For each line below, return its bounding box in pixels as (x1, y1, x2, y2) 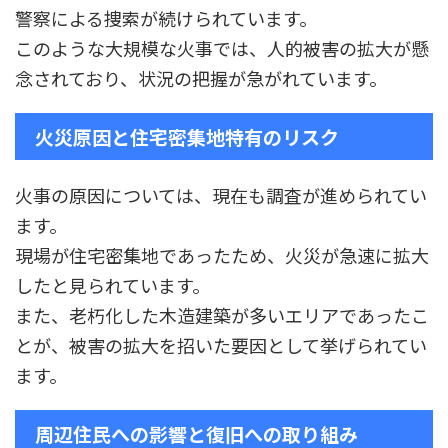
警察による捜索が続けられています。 (15, 5, 317, 32)
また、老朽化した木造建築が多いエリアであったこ (15, 302, 429, 329)
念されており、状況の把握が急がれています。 (15, 65, 387, 92)
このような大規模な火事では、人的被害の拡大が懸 (15, 35, 429, 62)
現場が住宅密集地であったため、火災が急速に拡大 (15, 242, 429, 269)
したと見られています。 (15, 272, 210, 299)
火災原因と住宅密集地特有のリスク (35, 123, 339, 151)
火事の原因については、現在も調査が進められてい (15, 182, 427, 209)
